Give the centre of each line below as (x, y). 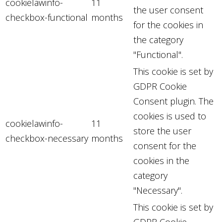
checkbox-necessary (47, 138)
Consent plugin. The (173, 101)
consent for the (165, 145)
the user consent (168, 10)
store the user (162, 131)
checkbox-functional (47, 17)
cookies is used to (170, 116)
